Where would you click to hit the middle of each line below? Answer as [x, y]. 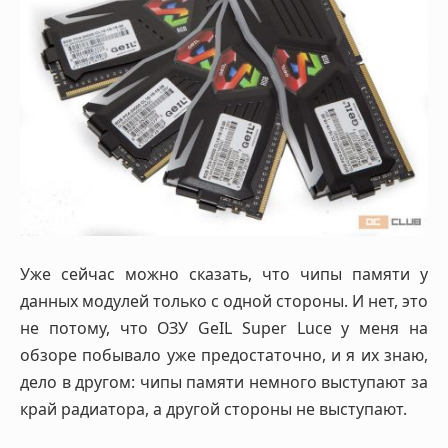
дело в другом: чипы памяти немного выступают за [224, 382]
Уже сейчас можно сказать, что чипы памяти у [224, 274]
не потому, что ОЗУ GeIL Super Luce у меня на [224, 328]
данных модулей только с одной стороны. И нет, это [224, 301]
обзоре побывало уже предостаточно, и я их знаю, [224, 355]
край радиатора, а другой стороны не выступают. [213, 409]
